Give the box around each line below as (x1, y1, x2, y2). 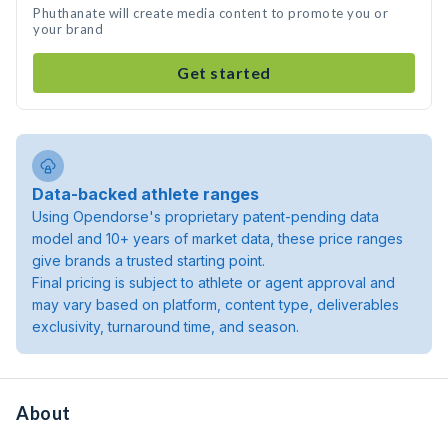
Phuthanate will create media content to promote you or (33, 5, 388, 21)
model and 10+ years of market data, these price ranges (32, 230, 403, 247)
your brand (33, 21, 103, 37)
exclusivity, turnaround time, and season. (32, 318, 299, 335)
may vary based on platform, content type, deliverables (32, 296, 399, 313)
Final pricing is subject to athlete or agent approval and (32, 274, 395, 291)
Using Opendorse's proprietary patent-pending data (32, 208, 379, 225)
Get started (177, 63, 271, 82)
